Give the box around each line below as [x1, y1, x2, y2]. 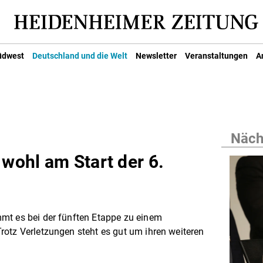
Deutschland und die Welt [32, 50, 127, 60]
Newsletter [136, 50, 177, 60]
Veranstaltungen [185, 50, 248, 60]
